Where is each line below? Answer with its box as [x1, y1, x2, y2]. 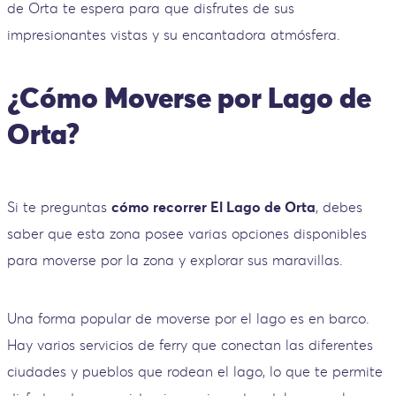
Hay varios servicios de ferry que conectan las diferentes [7, 335, 373, 354]
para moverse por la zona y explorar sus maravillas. [7, 250, 343, 269]
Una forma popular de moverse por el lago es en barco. [7, 308, 369, 327]
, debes [316, 197, 362, 216]
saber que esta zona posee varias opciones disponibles [7, 224, 367, 242]
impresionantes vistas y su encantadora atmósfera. [7, 25, 340, 43]
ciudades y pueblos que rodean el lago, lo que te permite [7, 362, 383, 380]
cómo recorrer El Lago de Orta [111, 197, 316, 216]
